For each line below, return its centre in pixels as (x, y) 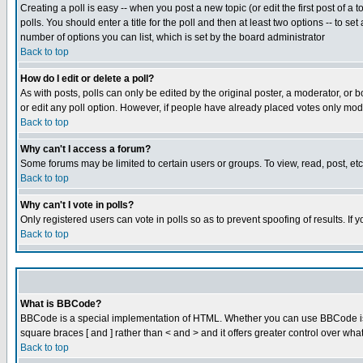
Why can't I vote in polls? (77, 205)
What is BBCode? (61, 304)
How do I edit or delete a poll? (87, 79)
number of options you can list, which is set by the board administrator (173, 37)
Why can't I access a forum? (85, 149)
